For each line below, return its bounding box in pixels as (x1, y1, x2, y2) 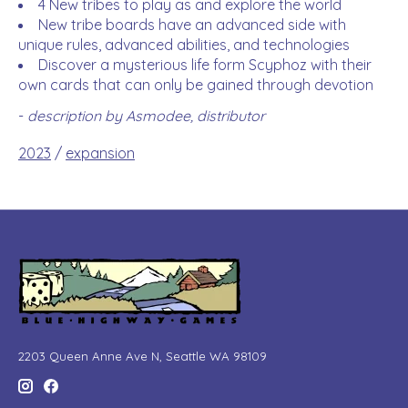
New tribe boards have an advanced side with (38, 15, 346, 35)
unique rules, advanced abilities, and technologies (18, 36, 350, 55)
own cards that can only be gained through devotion (18, 76, 373, 95)
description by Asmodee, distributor (27, 107, 265, 126)
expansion (66, 144, 135, 163)
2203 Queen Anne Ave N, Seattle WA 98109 (18, 349, 267, 364)
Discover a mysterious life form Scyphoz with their (38, 56, 372, 75)
